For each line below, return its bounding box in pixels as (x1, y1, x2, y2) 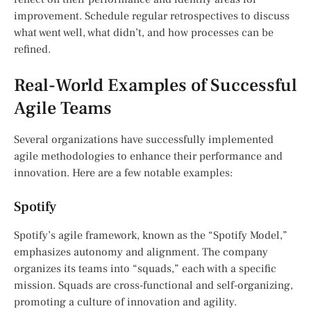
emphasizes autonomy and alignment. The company (14, 245, 268, 260)
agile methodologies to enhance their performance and (14, 149, 283, 164)
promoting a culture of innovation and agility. (14, 295, 237, 310)
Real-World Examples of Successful (14, 74, 297, 98)
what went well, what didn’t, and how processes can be (14, 26, 274, 40)
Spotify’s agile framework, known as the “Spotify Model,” (14, 228, 287, 243)
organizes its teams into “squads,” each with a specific (14, 262, 276, 276)
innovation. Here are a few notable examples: (14, 166, 233, 180)
